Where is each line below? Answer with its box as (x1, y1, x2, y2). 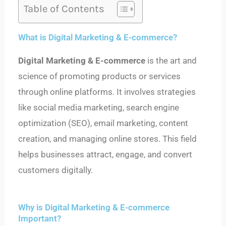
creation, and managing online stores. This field (18, 134, 197, 144)
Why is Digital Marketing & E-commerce (18, 202, 170, 213)
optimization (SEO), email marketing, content (18, 118, 189, 129)
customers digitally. (18, 165, 93, 176)
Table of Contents (24, 3, 105, 15)
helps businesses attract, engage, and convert (18, 149, 193, 160)
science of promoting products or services (18, 71, 181, 82)
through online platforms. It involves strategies (18, 87, 196, 97)
